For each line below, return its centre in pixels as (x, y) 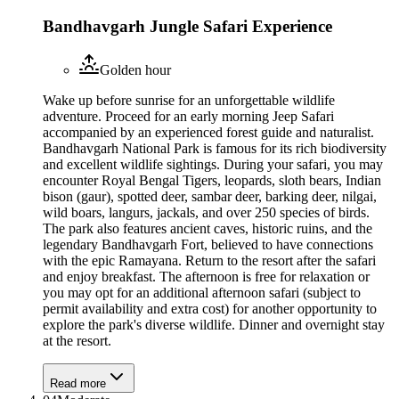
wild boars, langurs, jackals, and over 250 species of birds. (206, 212)
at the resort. (77, 340)
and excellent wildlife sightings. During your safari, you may (213, 164)
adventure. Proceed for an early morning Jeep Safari (188, 116)
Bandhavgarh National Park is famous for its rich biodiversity (215, 148)
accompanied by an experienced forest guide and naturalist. (208, 132)
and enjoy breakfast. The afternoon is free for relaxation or (206, 276)
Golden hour (135, 69)
